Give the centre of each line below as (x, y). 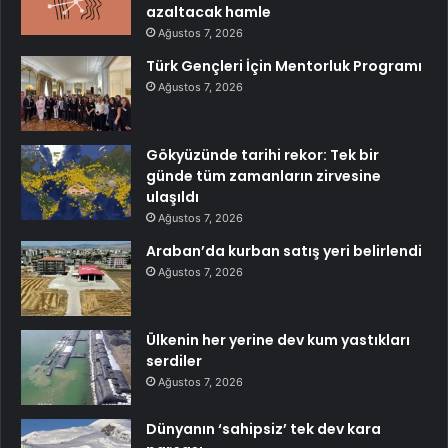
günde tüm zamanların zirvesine (263, 175)
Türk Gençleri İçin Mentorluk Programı (284, 65)
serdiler (174, 360)
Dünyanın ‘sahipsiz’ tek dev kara (263, 428)
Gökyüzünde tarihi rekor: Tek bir (262, 154)
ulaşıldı (172, 196)
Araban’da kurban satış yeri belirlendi (284, 250)
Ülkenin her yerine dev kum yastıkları (278, 339)
